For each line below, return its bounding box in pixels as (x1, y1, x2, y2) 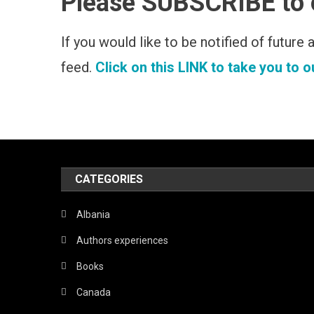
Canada (76, 286, 111, 298)
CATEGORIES (75, 172, 144, 186)
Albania (76, 208, 111, 220)
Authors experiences (76, 234, 169, 246)
